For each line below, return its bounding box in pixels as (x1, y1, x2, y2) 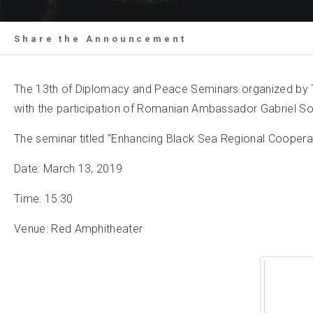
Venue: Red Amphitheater (14, 221, 143, 235)
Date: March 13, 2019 (14, 161, 126, 175)
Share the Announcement (14, 33, 187, 44)
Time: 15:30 (14, 191, 76, 205)
